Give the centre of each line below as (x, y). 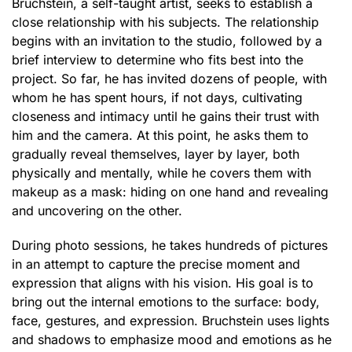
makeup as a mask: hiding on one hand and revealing (170, 192)
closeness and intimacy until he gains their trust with (165, 116)
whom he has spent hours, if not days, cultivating (157, 97)
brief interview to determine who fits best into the (158, 60)
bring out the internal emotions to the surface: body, (166, 302)
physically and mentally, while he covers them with (161, 173)
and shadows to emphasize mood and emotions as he (172, 339)
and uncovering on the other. (97, 211)
